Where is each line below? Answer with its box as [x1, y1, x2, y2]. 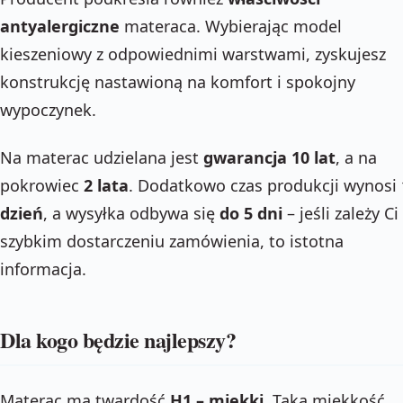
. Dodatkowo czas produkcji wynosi [129, 175, 401, 197]
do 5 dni [219, 202, 282, 225]
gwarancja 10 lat [203, 147, 336, 169]
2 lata [84, 175, 129, 197]
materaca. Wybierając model [120, 14, 342, 37]
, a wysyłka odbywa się [43, 202, 219, 225]
